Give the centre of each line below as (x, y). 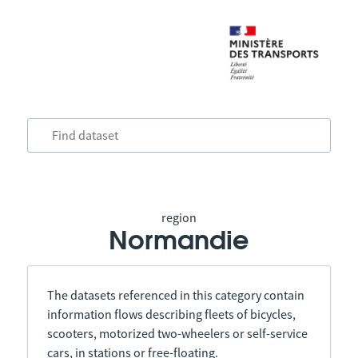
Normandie (179, 241)
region (179, 217)
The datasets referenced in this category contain (175, 295)
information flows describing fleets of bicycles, (171, 314)
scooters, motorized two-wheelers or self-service (177, 333)
